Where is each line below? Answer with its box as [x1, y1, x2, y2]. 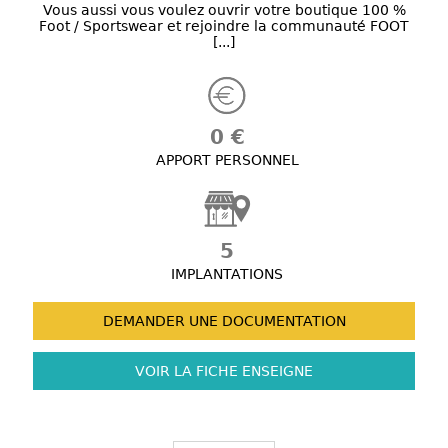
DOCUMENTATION [217, 313, 346, 330]
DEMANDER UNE [102, 313, 218, 330]
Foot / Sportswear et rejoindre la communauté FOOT [39, 18, 409, 35]
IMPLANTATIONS [171, 266, 283, 283]
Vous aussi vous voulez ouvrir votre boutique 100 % [42, 2, 406, 19]
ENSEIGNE [238, 363, 313, 380]
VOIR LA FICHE [135, 363, 238, 380]
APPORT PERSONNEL [155, 152, 299, 169]
